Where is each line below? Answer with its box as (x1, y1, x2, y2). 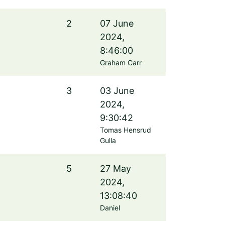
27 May (100, 163, 131, 174)
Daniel (100, 203, 120, 212)
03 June (100, 85, 134, 96)
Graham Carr (100, 58, 142, 67)
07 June (100, 18, 134, 29)
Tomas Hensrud (100, 126, 151, 134)
